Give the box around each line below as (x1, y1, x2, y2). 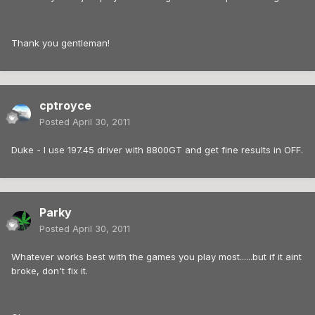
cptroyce (39, 98, 91, 113)
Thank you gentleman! (11, 37, 110, 49)
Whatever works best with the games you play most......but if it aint (11, 251, 302, 263)
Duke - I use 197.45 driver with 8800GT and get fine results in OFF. (11, 144, 303, 156)
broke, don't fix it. (11, 265, 88, 277)
